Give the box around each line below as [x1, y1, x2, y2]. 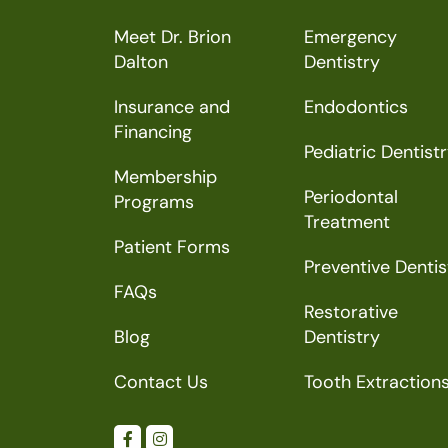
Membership [114, 165, 217, 189]
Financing [114, 120, 192, 144]
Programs [114, 190, 194, 214]
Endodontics [304, 95, 408, 119]
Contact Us [114, 370, 208, 394]
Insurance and [114, 95, 230, 119]
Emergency [304, 25, 397, 49]
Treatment [304, 210, 390, 234]
